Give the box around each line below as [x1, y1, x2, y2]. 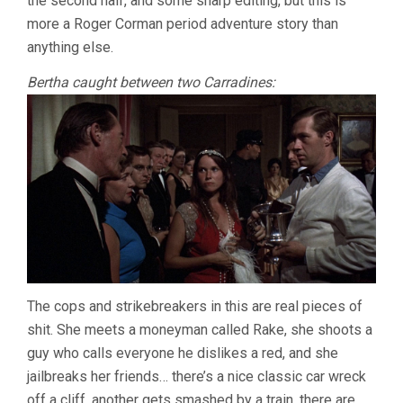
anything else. [27, 38, 113, 56]
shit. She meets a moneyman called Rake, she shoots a [27, 320, 372, 338]
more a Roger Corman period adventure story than [27, 14, 338, 32]
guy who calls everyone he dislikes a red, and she [27, 344, 338, 362]
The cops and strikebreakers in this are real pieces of [27, 297, 363, 315]
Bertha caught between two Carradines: [27, 73, 275, 91]
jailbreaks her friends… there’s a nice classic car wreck [27, 367, 366, 385]
